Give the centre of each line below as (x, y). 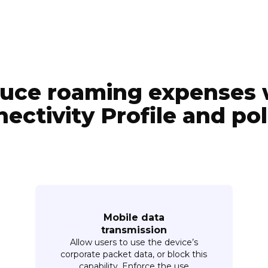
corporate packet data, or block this (134, 254)
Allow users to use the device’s (134, 242)
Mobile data (134, 217)
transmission (134, 230)
